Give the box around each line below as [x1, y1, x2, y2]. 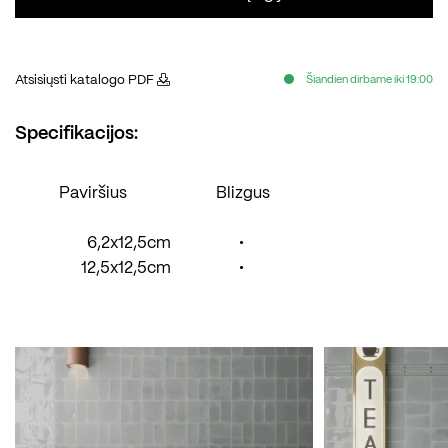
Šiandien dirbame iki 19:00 [306, 75, 433, 86]
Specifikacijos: [15, 125, 138, 144]
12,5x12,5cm [81, 261, 171, 277]
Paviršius [59, 186, 127, 202]
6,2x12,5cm [87, 236, 171, 252]
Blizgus [212, 186, 270, 202]
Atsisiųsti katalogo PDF [15, 74, 157, 88]
